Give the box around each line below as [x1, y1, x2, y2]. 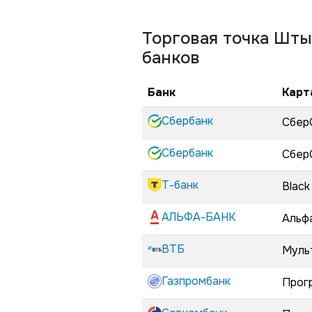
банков [142, 47, 200, 68]
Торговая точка [142, 28, 274, 49]
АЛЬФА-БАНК [162, 210, 235, 224]
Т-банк [162, 178, 198, 192]
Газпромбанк [162, 274, 231, 288]
